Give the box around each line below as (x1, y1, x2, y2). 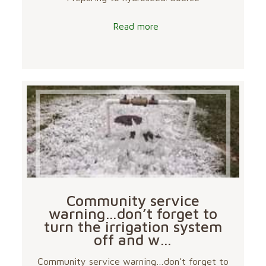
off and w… (94, 231, 172, 249)
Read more (113, 21, 159, 32)
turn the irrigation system (43, 218, 222, 236)
